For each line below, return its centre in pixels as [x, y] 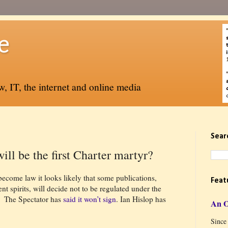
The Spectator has [34, 199]
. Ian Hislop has [141, 199]
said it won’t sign [90, 199]
